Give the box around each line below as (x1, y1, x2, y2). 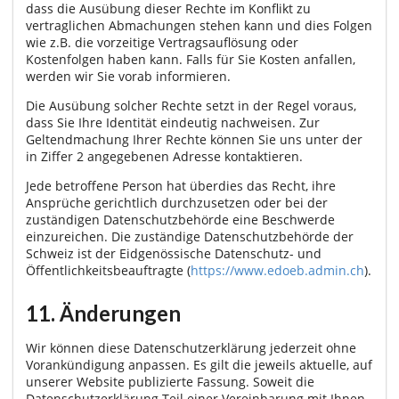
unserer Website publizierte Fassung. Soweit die (26, 373, 314, 391)
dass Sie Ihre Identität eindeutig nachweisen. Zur (26, 113, 320, 131)
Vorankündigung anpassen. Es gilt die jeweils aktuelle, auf (26, 356, 372, 374)
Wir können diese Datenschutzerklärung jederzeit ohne (26, 339, 356, 357)
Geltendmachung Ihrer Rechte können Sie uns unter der (26, 130, 362, 148)
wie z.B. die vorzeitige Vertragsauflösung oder (26, 33, 298, 51)
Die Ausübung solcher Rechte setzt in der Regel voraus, (26, 96, 356, 114)
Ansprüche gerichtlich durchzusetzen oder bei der (26, 193, 328, 211)
